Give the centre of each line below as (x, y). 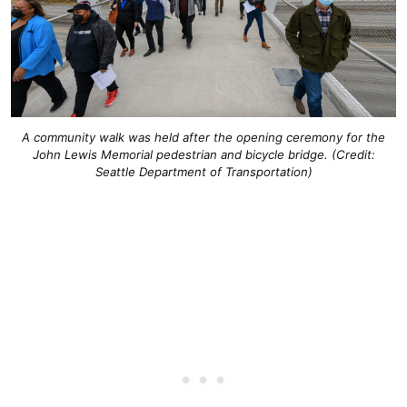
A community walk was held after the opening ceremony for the (203, 138)
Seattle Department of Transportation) (203, 172)
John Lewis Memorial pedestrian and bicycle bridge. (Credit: (203, 155)
